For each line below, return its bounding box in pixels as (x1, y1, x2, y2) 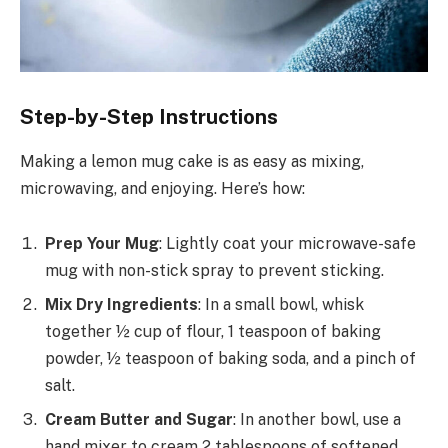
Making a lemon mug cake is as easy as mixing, (20, 151, 364, 171)
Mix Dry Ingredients (45, 295, 198, 315)
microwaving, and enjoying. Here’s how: (20, 178, 305, 198)
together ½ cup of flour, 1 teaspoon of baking (45, 322, 381, 342)
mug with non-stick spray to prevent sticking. (45, 261, 384, 281)
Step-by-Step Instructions (20, 105, 278, 130)
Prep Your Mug (45, 234, 159, 254)
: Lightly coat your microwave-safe (159, 234, 416, 254)
